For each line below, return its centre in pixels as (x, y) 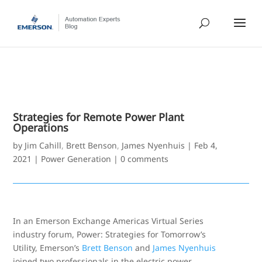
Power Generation (76, 159)
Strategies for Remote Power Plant (99, 117)
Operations (41, 127)
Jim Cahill (43, 145)
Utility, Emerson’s (48, 248)
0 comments (145, 159)
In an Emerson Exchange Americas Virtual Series (108, 221)
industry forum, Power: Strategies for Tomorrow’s (110, 234)
